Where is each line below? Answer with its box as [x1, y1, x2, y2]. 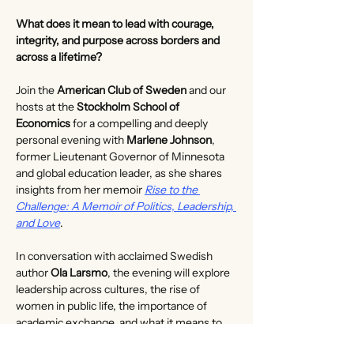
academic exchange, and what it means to [16, 315, 224, 330]
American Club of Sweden [57, 83, 186, 97]
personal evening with [16, 133, 126, 147]
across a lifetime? [16, 50, 102, 64]
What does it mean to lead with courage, [16, 17, 217, 31]
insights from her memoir [16, 183, 145, 197]
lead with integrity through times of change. [16, 332, 232, 346]
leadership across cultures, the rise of [16, 282, 202, 296]
